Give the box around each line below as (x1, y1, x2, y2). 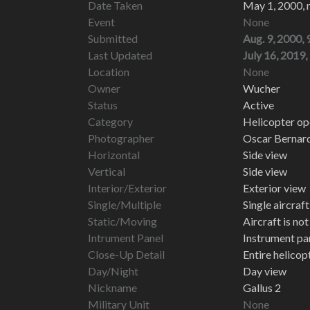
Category (88, 114, 133, 128)
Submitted (88, 31, 138, 45)
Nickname (88, 280, 137, 294)
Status (88, 98, 118, 111)
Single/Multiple (88, 197, 161, 211)
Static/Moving (88, 214, 157, 228)
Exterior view (243, 181, 306, 194)
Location (88, 64, 129, 78)
